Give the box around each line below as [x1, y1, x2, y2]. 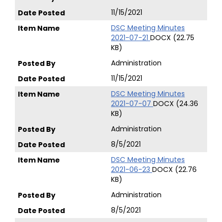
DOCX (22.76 [152, 165, 197, 174]
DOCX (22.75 [150, 33, 194, 43]
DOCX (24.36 [153, 99, 198, 109]
